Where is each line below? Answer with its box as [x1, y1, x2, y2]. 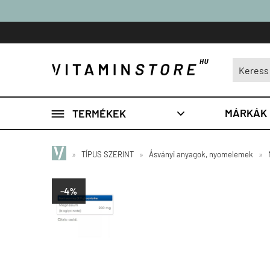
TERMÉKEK [72, 106, 126, 120]
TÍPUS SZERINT [81, 149, 134, 159]
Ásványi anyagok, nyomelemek [149, 149, 253, 159]
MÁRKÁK [225, 106, 267, 119]
